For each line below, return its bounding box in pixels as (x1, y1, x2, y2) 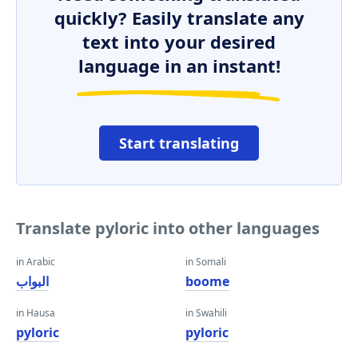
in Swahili (185, 306, 227, 320)
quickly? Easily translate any (54, 6, 304, 30)
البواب (16, 272, 49, 290)
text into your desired (82, 30, 276, 54)
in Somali (185, 255, 226, 268)
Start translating (119, 133, 239, 153)
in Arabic (16, 255, 55, 268)
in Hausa (16, 306, 55, 320)
